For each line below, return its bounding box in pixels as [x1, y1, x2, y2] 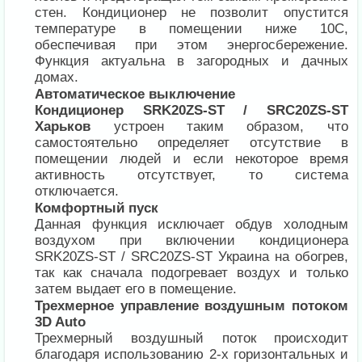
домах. [35, 69, 79, 86]
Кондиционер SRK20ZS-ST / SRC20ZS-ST [35, 103, 348, 119]
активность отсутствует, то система [35, 167, 348, 183]
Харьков [35, 119, 91, 135]
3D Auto [35, 314, 86, 330]
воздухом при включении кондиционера [35, 233, 348, 249]
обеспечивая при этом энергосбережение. [35, 37, 348, 53]
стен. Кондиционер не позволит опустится [35, 5, 348, 21]
